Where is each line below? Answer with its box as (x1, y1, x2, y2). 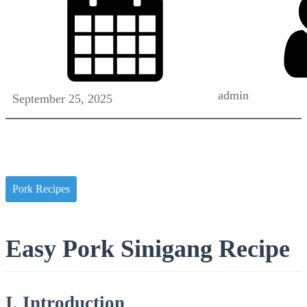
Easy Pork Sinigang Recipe (5, 234, 290, 262)
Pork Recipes (12, 183, 70, 196)
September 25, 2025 (12, 92, 112, 106)
